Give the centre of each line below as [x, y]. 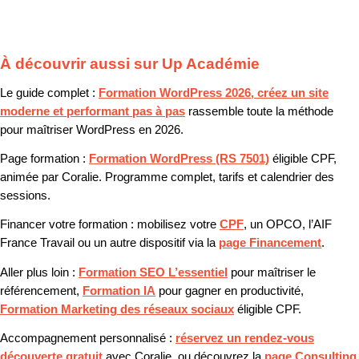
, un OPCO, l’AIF [288, 225]
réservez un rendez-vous [245, 338]
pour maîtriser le [272, 272]
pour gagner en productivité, [230, 290]
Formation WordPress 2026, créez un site [214, 93]
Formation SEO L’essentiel [153, 272]
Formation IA [119, 290]
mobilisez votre [177, 225]
